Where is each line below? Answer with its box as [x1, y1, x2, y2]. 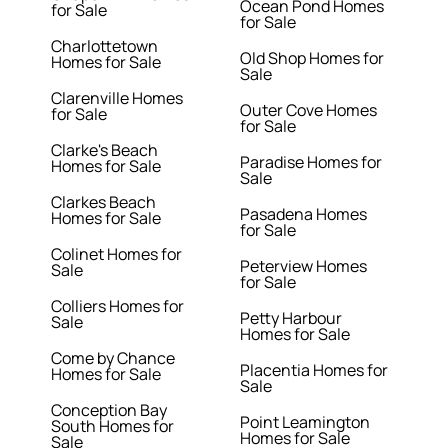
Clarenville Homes [51, 87, 184, 110]
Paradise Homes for [239, 151, 382, 174]
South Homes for [51, 415, 175, 438]
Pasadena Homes [239, 203, 367, 226]
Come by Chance [51, 347, 176, 370]
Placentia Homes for [239, 359, 388, 382]
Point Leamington [239, 411, 370, 434]
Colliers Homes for [51, 295, 185, 318]
